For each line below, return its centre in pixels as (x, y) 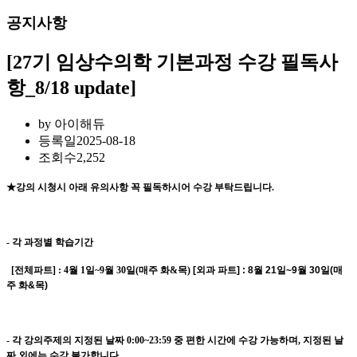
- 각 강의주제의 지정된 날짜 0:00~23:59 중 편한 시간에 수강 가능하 (147, 341)
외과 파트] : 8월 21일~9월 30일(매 (269, 271)
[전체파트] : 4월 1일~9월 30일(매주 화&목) (100, 271)
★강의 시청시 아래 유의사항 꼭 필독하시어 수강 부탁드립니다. (140, 188)
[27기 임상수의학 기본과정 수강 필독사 (172, 63)
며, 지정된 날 (316, 341)
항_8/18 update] (71, 88)
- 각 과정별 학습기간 (50, 243)
